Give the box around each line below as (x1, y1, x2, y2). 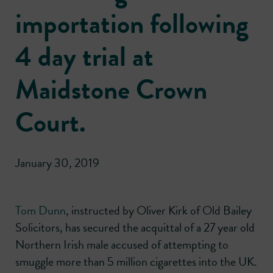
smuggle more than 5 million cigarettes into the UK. (15, 252, 257, 271)
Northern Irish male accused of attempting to (15, 235, 229, 254)
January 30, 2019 (15, 154, 99, 172)
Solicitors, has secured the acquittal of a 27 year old (15, 218, 255, 237)
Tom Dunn (15, 201, 66, 220)
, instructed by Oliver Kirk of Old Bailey (66, 201, 252, 220)
